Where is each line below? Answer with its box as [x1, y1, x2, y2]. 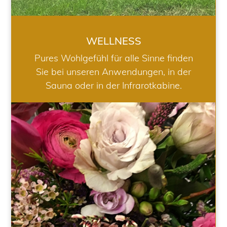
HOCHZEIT [83, 199, 143, 214]
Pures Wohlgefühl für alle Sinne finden [34, 52, 193, 64]
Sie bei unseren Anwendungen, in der [36, 66, 191, 78]
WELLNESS [86, 34, 141, 48]
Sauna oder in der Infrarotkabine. [45, 80, 182, 92]
